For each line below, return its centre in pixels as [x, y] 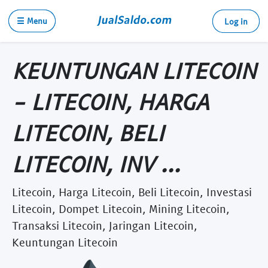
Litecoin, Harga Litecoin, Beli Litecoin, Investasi [132, 191]
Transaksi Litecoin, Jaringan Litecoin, [105, 225]
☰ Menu [32, 21]
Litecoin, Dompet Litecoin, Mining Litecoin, [121, 208]
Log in [236, 21]
